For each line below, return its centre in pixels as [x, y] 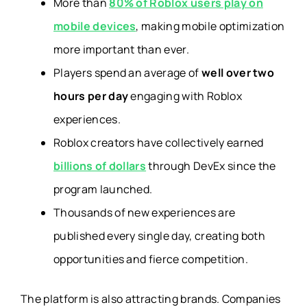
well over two [238, 72]
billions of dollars [100, 165]
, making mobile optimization [210, 26]
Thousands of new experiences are [145, 212]
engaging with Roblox [185, 96]
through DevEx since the [211, 165]
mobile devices [95, 26]
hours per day [91, 96]
